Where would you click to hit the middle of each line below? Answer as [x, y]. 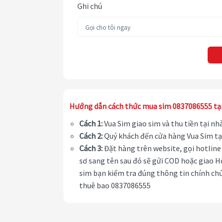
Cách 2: [91, 136]
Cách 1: [91, 124]
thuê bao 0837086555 [115, 186]
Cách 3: [91, 148]
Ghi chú [90, 6]
